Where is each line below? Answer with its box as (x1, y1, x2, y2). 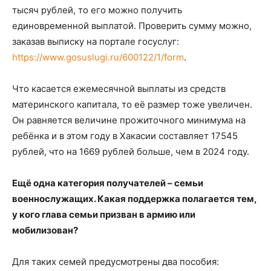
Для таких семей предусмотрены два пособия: (12, 256, 219, 268)
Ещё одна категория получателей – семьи (12, 177, 203, 189)
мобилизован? (12, 224, 78, 237)
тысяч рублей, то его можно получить (12, 4, 182, 16)
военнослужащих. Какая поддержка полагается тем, (12, 193, 256, 205)
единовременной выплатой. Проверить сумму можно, (12, 20, 252, 32)
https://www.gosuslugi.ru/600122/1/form (12, 51, 184, 64)
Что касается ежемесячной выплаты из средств (12, 83, 226, 95)
